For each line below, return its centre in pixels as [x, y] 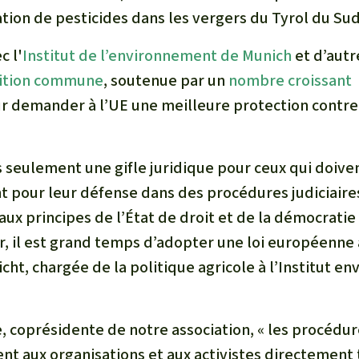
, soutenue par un [166, 81]
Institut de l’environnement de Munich [157, 56]
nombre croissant [290, 81]
